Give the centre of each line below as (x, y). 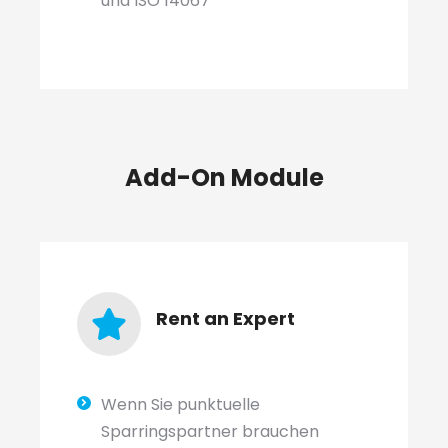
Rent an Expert (225, 318)
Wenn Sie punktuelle (180, 404)
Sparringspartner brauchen (209, 431)
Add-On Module (224, 177)
